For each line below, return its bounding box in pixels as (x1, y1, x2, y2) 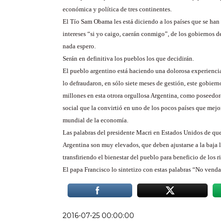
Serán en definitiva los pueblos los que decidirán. (63, 55, 194, 62)
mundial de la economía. (63, 116, 128, 124)
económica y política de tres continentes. (63, 5, 172, 13)
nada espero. (63, 42, 96, 50)
